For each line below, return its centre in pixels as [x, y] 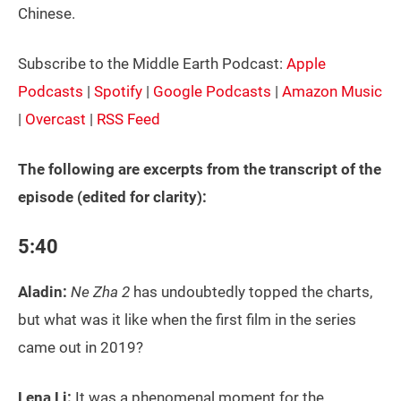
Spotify [118, 91]
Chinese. [47, 13]
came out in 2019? [81, 347]
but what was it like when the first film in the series [187, 320]
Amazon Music [332, 91]
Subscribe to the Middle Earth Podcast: [152, 64]
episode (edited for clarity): [112, 197]
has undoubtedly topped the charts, [251, 292]
